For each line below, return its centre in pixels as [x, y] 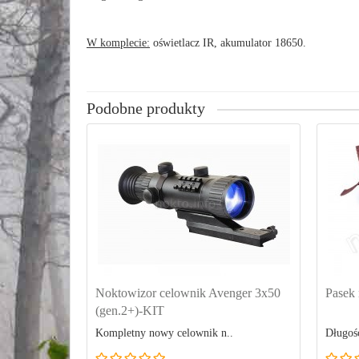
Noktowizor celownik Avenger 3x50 [188, 293]
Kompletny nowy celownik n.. [164, 333]
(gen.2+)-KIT [130, 311]
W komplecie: [118, 43]
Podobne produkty [146, 109]
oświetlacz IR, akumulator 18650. [228, 43]
